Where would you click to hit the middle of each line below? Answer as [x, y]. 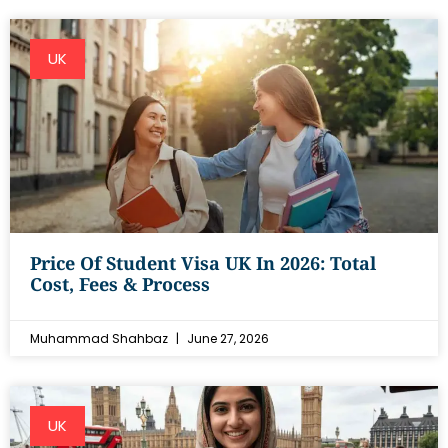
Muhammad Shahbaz [100, 338]
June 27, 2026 [226, 338]
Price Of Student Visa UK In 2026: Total [203, 263]
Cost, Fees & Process [120, 284]
